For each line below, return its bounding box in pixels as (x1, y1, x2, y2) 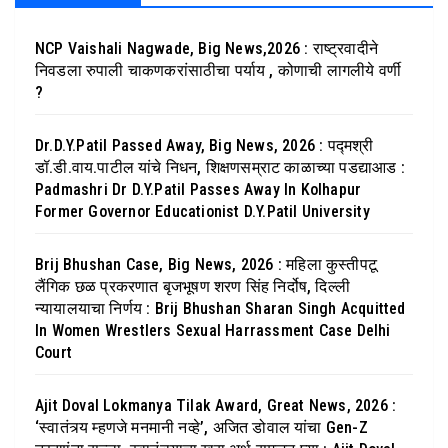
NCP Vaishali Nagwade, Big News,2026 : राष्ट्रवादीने (35, 38, 378, 58)
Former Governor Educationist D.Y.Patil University (35, 201, 370, 221)
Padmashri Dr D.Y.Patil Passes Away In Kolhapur (35, 179, 362, 199)
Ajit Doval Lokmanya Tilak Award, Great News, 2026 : (35, 395, 397, 415)
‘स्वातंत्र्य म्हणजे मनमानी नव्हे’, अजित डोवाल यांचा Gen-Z (35, 417, 368, 437)
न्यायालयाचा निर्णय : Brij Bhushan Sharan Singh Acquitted (35, 298, 406, 318)
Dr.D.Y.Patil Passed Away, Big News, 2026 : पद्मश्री (35, 135, 374, 155)
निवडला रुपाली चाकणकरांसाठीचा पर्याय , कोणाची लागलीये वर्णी (35, 60, 401, 80)
